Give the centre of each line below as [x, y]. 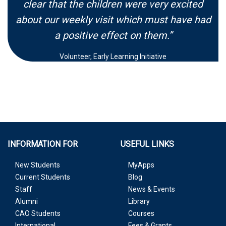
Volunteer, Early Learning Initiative [113, 56]
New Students [38, 165]
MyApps [141, 165]
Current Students [43, 177]
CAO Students [38, 213]
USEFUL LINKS [147, 144]
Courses [141, 213]
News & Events [152, 189]
